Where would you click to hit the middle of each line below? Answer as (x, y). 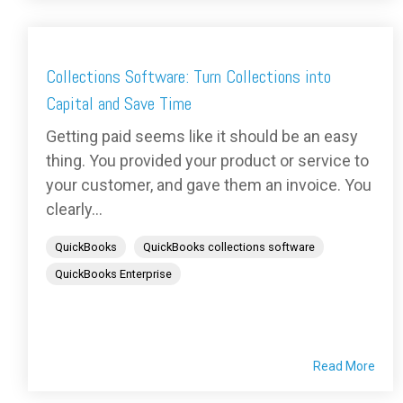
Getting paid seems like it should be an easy (202, 136)
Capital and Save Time (119, 103)
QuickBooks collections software (229, 246)
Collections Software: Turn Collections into (188, 76)
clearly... (74, 209)
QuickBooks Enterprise (113, 273)
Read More (344, 366)
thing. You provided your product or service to (207, 160)
